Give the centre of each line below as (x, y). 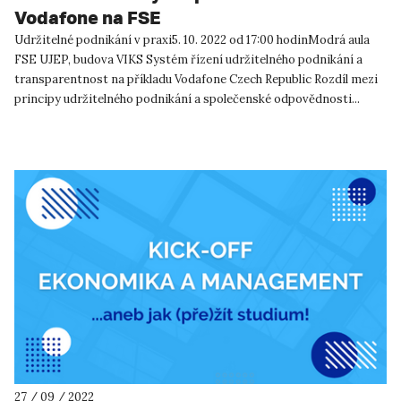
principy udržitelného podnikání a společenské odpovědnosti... (187, 99)
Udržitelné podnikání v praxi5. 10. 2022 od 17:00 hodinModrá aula (192, 40)
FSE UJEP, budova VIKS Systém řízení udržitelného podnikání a (188, 60)
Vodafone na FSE (87, 18)
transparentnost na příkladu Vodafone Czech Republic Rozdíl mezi (196, 80)
